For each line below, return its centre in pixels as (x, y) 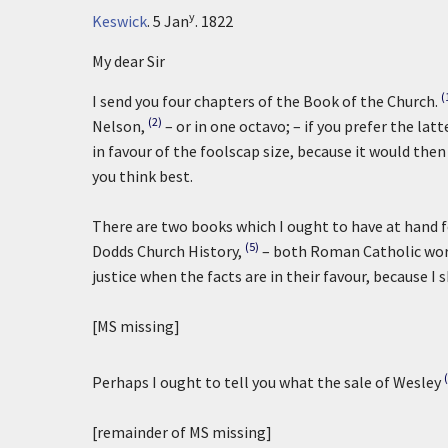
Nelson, (118, 126)
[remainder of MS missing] (182, 432)
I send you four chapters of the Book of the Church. (265, 101)
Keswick (119, 21)
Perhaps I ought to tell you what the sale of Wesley (266, 382)
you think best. (142, 176)
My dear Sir (128, 61)
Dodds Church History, (167, 251)
